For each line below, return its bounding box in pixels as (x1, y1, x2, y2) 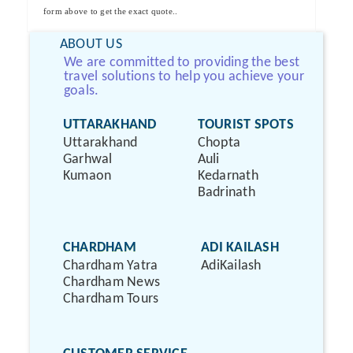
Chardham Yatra (63, 259, 158, 273)
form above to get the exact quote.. (43, 6, 178, 16)
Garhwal (63, 153, 113, 166)
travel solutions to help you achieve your (64, 69, 304, 84)
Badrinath (197, 186, 255, 199)
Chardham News (63, 276, 161, 289)
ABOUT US (60, 37, 122, 52)
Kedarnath (197, 169, 258, 183)
